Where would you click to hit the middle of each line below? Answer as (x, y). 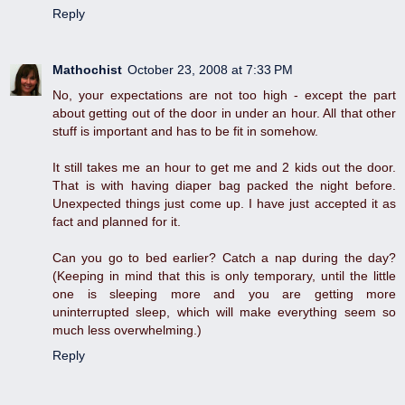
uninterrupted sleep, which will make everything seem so (224, 312)
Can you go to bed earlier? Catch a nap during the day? (224, 258)
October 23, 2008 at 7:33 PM (210, 70)
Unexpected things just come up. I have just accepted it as (224, 204)
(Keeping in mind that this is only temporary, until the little (224, 276)
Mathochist (87, 70)
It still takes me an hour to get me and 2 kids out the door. (224, 168)
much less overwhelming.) (127, 330)
